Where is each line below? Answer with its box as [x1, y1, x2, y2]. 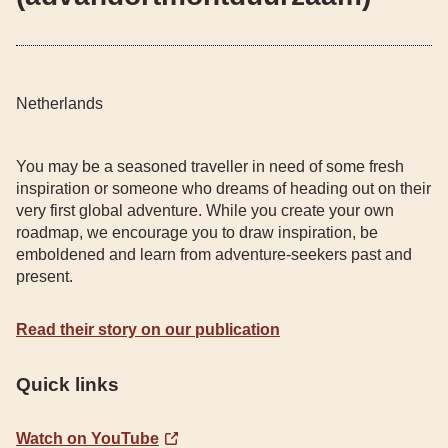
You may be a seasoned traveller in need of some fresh [16, 158, 404, 175]
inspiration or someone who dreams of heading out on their [16, 180, 431, 197]
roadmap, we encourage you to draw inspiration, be [16, 224, 378, 241]
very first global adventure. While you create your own [16, 202, 394, 219]
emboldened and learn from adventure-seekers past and [16, 246, 412, 263]
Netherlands [16, 95, 103, 112]
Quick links [16, 374, 119, 395]
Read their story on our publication [16, 321, 280, 338]
